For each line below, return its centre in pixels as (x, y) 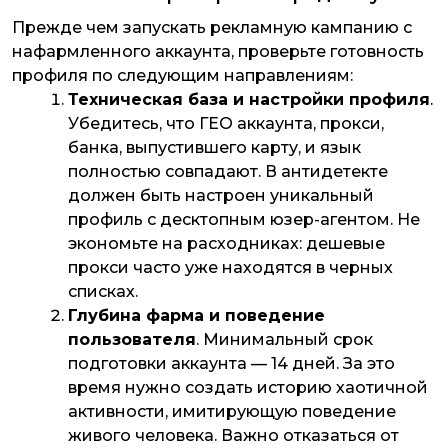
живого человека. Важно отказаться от (233, 435)
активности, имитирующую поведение (232, 411)
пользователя (132, 339)
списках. (103, 291)
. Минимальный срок (284, 339)
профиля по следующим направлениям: (182, 75)
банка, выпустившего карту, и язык (214, 147)
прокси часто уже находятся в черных (230, 267)
